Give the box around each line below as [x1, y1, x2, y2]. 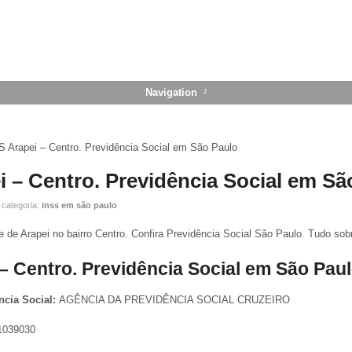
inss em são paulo [42, 200, 117, 211]
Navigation [145, 86, 197, 98]
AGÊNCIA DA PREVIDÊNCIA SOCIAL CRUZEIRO [59, 294, 290, 306]
